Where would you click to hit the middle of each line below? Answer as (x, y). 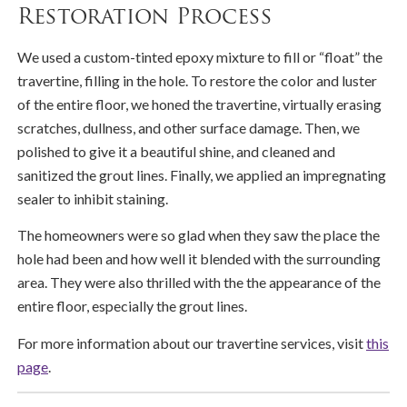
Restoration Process (145, 18)
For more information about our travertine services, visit (192, 342)
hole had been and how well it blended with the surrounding (199, 259)
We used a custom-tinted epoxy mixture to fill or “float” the (200, 56)
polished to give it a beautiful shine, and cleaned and (176, 151)
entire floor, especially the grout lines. (132, 306)
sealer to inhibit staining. (93, 198)
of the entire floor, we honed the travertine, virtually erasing (199, 104)
